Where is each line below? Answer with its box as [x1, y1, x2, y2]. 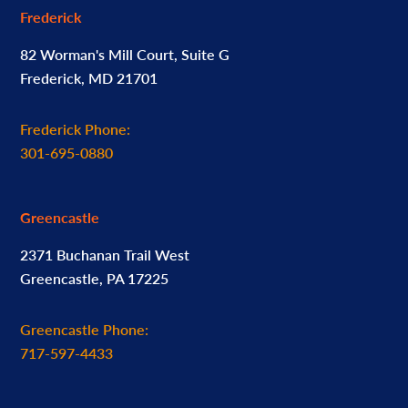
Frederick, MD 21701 [20, 66, 158, 88]
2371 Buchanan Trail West [20, 243, 190, 265]
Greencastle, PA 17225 [20, 267, 169, 289]
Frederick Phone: [20, 117, 131, 139]
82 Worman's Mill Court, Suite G [20, 43, 230, 65]
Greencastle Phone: [20, 318, 149, 340]
